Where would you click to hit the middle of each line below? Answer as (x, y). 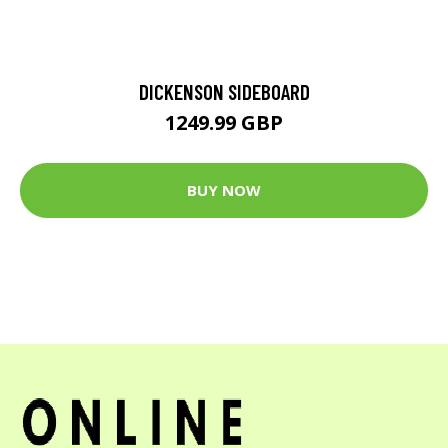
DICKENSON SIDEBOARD (224, 91)
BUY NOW (224, 190)
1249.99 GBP (224, 122)
